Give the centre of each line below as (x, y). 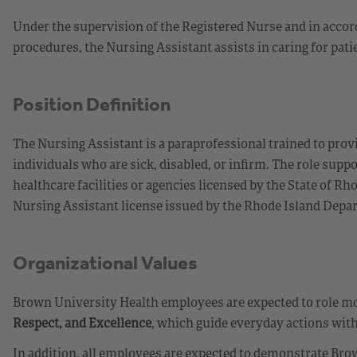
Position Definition (92, 104)
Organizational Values (105, 263)
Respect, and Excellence (82, 322)
